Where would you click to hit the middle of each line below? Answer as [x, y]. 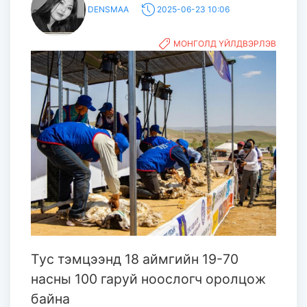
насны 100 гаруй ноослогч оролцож [148, 279]
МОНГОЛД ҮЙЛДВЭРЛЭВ [225, 43]
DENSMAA [109, 9]
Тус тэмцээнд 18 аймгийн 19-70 [135, 259]
